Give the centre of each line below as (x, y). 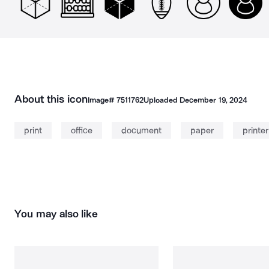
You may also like (56, 214)
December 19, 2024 (213, 100)
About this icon (51, 99)
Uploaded (162, 100)
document (141, 130)
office (82, 130)
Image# (102, 100)
